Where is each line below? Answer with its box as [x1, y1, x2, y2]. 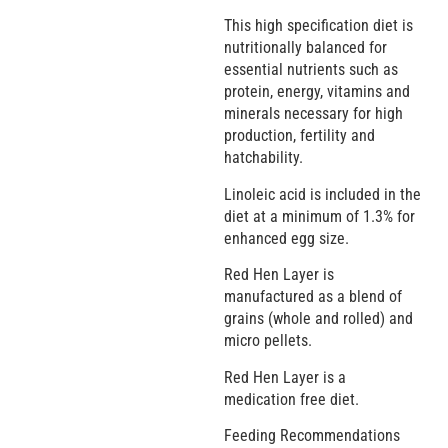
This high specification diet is [224, 16, 413, 36]
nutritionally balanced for [224, 38, 387, 58]
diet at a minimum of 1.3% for [224, 206, 415, 226]
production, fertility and [224, 126, 375, 146]
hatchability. [224, 148, 303, 168]
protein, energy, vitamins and [224, 82, 410, 102]
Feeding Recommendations [224, 425, 400, 445]
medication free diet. [224, 389, 359, 409]
